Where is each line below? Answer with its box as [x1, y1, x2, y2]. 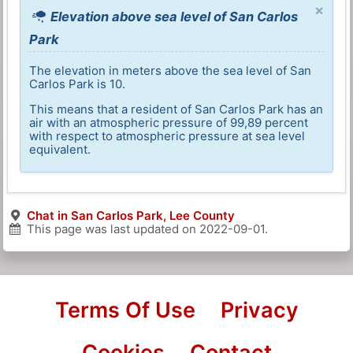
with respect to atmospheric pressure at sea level [29, 128, 306, 144]
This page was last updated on [23, 221, 199, 237]
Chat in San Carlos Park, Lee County [26, 208, 235, 224]
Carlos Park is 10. [29, 76, 126, 92]
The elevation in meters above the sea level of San [29, 63, 312, 79]
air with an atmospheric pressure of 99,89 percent [29, 115, 309, 131]
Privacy [220, 297, 299, 324]
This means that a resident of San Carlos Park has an [29, 102, 324, 117]
